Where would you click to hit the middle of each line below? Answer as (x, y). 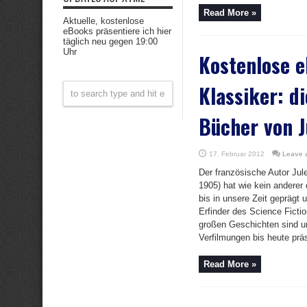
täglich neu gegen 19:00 (110, 41)
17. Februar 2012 (237, 154)
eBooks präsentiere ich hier (117, 31)
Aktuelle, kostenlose (103, 21)
